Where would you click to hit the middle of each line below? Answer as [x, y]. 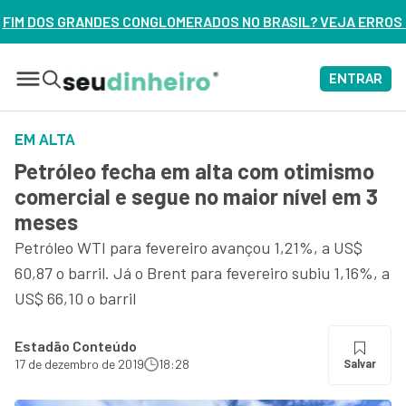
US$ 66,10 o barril [75, 298]
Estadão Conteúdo [76, 346]
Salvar [360, 364]
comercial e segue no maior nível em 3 [196, 196]
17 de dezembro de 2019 [79, 364]
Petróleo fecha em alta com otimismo [194, 171]
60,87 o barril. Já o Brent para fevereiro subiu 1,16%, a [202, 273]
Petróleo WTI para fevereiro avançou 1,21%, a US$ [188, 247]
